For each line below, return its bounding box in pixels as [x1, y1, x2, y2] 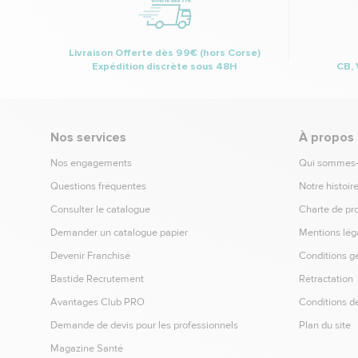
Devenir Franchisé [50, 249, 130, 262]
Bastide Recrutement [50, 272, 144, 285]
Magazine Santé [50, 341, 123, 355]
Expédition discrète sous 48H [92, 60, 238, 74]
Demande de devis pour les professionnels [50, 318, 238, 332]
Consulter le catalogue [50, 202, 150, 216]
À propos [298, 129, 354, 146]
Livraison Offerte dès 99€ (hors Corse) [69, 46, 261, 60]
